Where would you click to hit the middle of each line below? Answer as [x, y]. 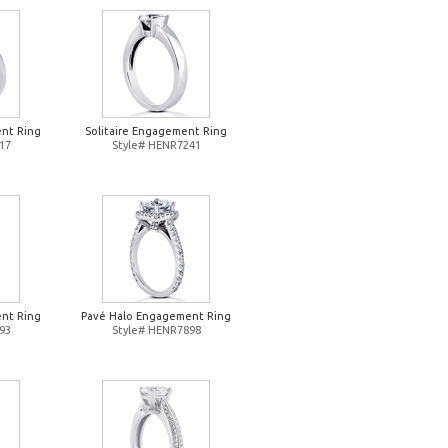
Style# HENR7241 [156, 145]
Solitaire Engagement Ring [156, 131]
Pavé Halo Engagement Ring [156, 316]
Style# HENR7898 [156, 330]
